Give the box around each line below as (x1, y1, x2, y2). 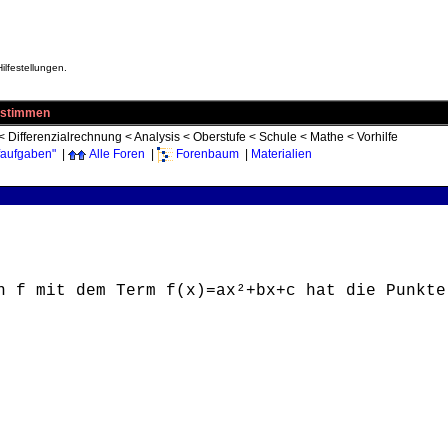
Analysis (134, 130, 180, 144)
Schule (259, 130, 297, 144)
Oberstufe (193, 130, 246, 144)
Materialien (251, 147, 312, 162)
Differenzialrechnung (8, 130, 122, 144)
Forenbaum (176, 147, 239, 162)
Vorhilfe (357, 130, 398, 144)
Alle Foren (89, 147, 145, 162)
